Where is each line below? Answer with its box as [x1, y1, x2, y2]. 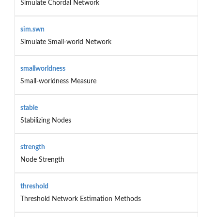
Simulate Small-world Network [20, 38, 111, 46]
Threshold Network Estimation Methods [20, 195, 141, 202]
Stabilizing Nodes [20, 117, 71, 124]
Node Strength [20, 156, 64, 163]
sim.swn [20, 26, 45, 33]
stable [20, 104, 38, 111]
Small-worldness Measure [20, 77, 96, 85]
